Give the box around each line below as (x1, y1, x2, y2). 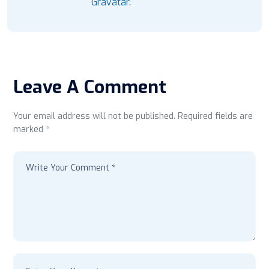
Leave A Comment (13, 75, 166, 100)
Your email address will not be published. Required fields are (13, 110, 253, 122)
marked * (13, 124, 49, 136)
